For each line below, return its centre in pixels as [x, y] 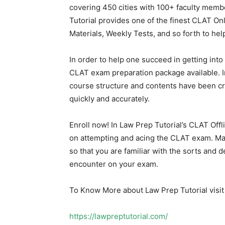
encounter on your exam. [114, 164]
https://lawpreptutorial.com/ [119, 216]
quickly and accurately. [109, 99]
